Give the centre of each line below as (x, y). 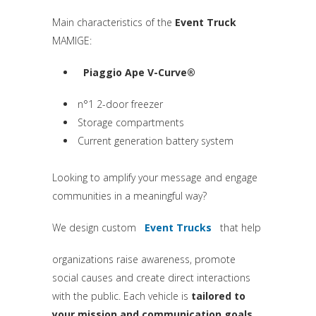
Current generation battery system (156, 141)
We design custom (96, 227)
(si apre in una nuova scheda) (213, 80)
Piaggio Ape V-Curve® (139, 72)
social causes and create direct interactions (151, 278)
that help (239, 227)
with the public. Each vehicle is (122, 296)
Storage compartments (131, 122)
